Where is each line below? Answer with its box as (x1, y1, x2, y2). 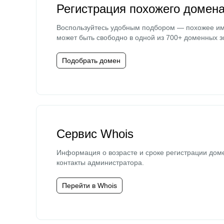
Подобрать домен (62, 56, 120, 64)
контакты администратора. (56, 158, 144, 166)
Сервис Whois (56, 127, 133, 140)
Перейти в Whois (62, 181, 117, 189)
